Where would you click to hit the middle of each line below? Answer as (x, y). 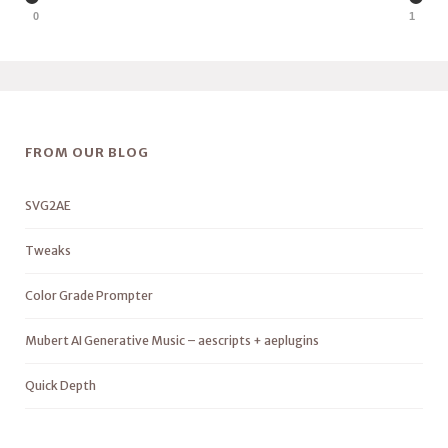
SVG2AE (48, 206)
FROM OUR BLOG (87, 153)
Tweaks (48, 251)
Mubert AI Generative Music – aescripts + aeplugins (172, 341)
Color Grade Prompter (89, 296)
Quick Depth (60, 386)
